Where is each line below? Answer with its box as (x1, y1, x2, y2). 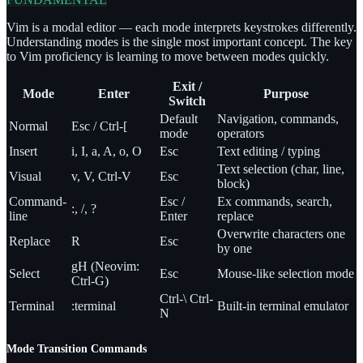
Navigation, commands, (217, 111, 339, 126)
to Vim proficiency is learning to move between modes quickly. (6, 49, 329, 63)
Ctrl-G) (71, 273, 109, 288)
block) (217, 176, 250, 190)
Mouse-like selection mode (217, 266, 354, 280)
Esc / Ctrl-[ (71, 118, 127, 133)
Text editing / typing (217, 143, 320, 158)
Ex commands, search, (217, 194, 332, 208)
